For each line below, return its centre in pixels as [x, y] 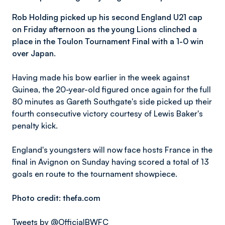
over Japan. [34, 53]
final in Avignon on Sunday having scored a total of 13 [110, 162]
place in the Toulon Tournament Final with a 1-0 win [108, 41]
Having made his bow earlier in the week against [101, 77]
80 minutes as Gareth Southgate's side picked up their [112, 101]
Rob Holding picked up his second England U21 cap [107, 17]
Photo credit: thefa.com [56, 198]
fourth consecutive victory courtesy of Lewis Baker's [107, 114]
